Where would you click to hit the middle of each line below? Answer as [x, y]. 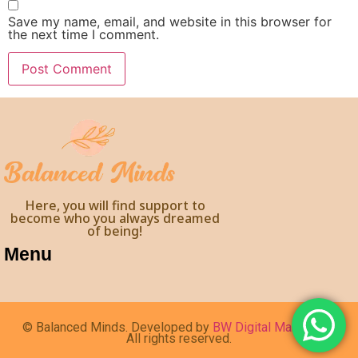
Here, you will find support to [115, 206]
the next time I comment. [84, 35]
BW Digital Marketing [271, 328]
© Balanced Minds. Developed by [117, 328]
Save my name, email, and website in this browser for [170, 22]
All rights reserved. [179, 339]
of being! [115, 231]
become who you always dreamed [115, 219]
